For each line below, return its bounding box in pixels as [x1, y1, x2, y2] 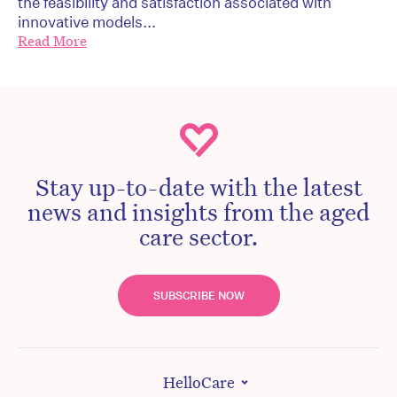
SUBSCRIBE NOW [152, 288, 245, 304]
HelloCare [162, 371, 235, 393]
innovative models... [18, 12, 156, 32]
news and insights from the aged [27, 196, 370, 227]
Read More [18, 32, 87, 51]
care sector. [138, 221, 259, 252]
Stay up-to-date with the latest [35, 171, 362, 202]
